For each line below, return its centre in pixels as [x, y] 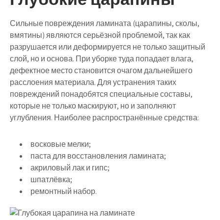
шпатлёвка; [51, 179]
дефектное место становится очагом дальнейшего [101, 70]
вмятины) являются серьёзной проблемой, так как [100, 35]
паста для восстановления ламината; [98, 156]
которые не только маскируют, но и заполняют [93, 106]
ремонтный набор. [64, 191]
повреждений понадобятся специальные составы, [101, 94]
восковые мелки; [61, 144]
